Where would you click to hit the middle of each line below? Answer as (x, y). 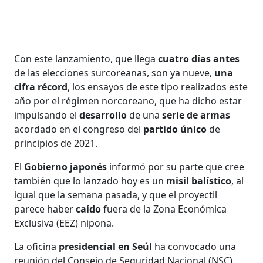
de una (145, 115)
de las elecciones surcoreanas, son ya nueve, (114, 73)
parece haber (45, 209)
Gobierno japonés (66, 166)
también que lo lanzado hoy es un (90, 181)
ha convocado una (195, 246)
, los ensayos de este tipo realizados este (158, 87)
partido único (176, 129)
